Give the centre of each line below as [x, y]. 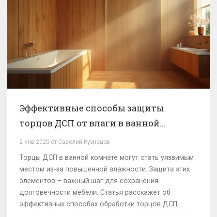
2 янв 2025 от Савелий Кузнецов [65, 142]
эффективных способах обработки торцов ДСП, [99, 204]
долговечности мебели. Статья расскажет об [95, 193]
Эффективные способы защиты [92, 108]
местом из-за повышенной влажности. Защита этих [105, 169]
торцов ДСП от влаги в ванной [90, 123]
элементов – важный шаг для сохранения [89, 181]
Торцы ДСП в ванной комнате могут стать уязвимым [107, 158]
